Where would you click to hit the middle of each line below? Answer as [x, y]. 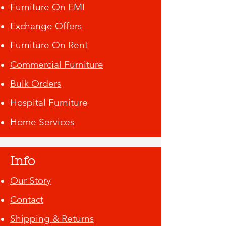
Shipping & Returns [52, 219]
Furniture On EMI [47, 7]
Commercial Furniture [57, 65]
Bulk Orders [36, 84]
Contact [27, 200]
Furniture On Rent [49, 45]
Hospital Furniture [49, 103]
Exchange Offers [46, 26]
